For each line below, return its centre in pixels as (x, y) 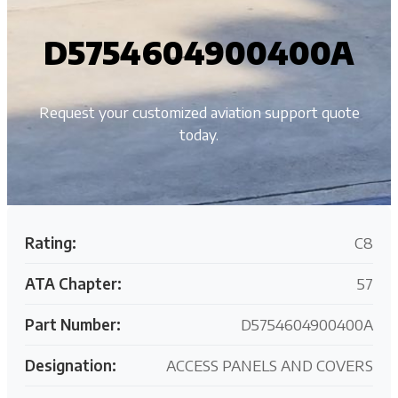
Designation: (71, 365)
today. (199, 134)
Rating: (51, 242)
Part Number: (73, 324)
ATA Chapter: (73, 283)
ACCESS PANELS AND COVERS (270, 365)
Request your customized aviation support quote (199, 111)
